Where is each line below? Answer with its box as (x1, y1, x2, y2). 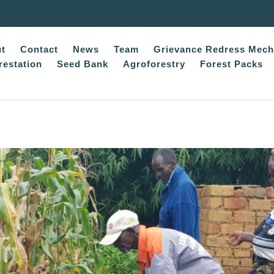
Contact (20, 44, 58, 54)
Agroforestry (123, 59, 185, 69)
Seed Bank (57, 59, 108, 69)
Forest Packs (200, 59, 263, 69)
